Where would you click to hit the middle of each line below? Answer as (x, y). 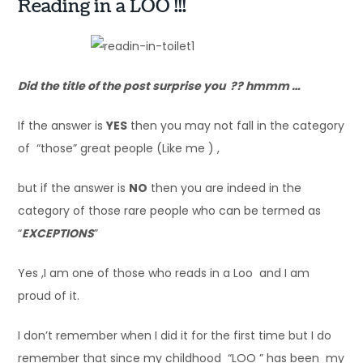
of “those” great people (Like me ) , (119, 148)
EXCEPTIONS (58, 233)
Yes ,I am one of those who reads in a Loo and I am (164, 273)
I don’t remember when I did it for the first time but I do (175, 335)
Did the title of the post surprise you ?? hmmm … (160, 85)
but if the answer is (74, 188)
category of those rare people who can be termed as (170, 210)
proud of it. (49, 295)
